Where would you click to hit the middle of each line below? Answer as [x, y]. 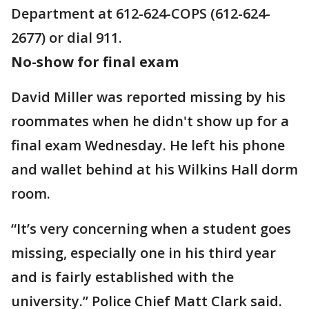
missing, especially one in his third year [143, 253]
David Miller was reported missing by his [148, 97]
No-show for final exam [95, 62]
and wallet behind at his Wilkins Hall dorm [154, 169]
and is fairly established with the [122, 277]
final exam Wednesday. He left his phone [148, 145]
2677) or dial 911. [67, 38]
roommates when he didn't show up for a [150, 121]
